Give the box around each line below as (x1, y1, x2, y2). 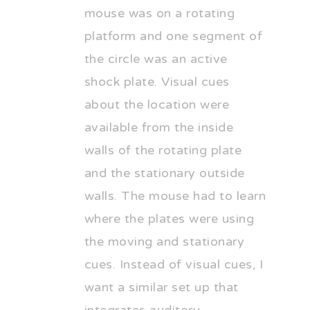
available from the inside (84, 120, 234, 136)
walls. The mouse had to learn (84, 188, 266, 204)
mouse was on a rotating (84, 6, 235, 21)
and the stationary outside (84, 165, 245, 181)
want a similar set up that (84, 280, 239, 295)
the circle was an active (84, 51, 228, 67)
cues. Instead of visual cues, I (84, 257, 264, 273)
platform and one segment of (84, 28, 263, 44)
